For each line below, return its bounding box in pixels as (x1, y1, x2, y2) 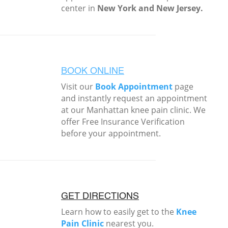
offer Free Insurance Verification (61, 116, 185, 128)
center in (61, 3, 97, 14)
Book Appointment (95, 81, 173, 93)
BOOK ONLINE (61, 67, 124, 76)
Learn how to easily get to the (61, 206, 176, 218)
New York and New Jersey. (97, 3, 203, 14)
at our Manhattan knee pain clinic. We (61, 104, 206, 116)
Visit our (61, 81, 95, 93)
